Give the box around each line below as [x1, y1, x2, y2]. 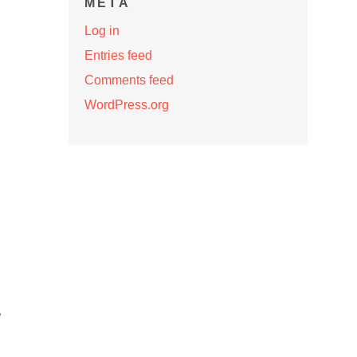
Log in [84, 24, 120, 37]
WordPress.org [84, 98, 169, 112]
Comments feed [84, 73, 174, 87]
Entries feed [84, 49, 152, 62]
